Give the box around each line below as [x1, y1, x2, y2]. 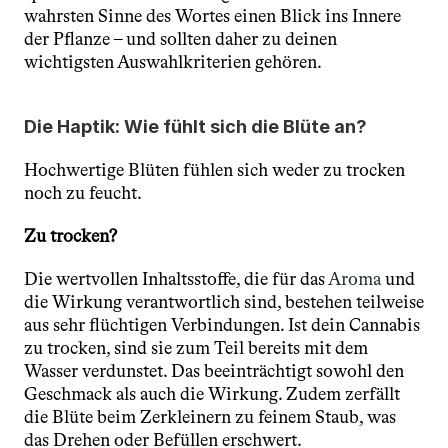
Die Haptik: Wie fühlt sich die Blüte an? [24, 116, 367, 137]
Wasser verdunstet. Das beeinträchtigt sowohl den [24, 360, 404, 382]
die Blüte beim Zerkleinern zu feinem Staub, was [24, 406, 396, 428]
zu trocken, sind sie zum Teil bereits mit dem [24, 337, 368, 359]
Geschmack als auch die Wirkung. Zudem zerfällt [24, 383, 400, 405]
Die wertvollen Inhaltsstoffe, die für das [24, 268, 328, 290]
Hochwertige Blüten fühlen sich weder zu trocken [24, 159, 405, 181]
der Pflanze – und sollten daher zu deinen [24, 28, 337, 50]
